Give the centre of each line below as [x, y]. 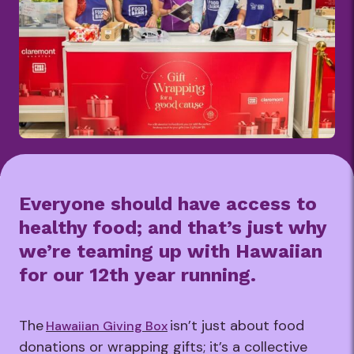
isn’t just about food [236, 326]
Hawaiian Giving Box [107, 326]
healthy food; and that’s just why [173, 228]
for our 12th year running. [140, 275]
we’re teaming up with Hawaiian [171, 251]
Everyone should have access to [168, 204]
